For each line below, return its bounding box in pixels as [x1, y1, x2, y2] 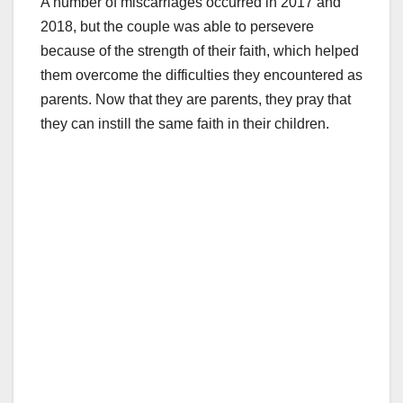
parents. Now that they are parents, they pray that [40, 92, 351, 108]
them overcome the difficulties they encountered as [40, 67, 363, 84]
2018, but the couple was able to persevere [40, 19, 314, 35]
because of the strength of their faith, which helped [40, 43, 359, 59]
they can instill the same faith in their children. [40, 116, 329, 132]
